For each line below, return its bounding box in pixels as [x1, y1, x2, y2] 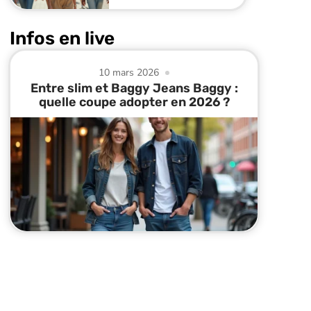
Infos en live [10, 28, 115, 50]
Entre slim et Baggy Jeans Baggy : [30, 81, 238, 96]
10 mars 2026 [99, 66, 160, 80]
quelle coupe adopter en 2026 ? [38, 94, 230, 110]
